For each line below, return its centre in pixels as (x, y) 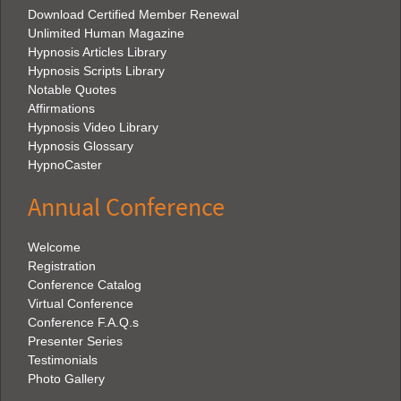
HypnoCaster (65, 164)
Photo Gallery (66, 378)
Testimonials (63, 359)
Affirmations (61, 108)
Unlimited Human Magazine (106, 33)
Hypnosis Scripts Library (96, 70)
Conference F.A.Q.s (83, 322)
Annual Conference (126, 208)
